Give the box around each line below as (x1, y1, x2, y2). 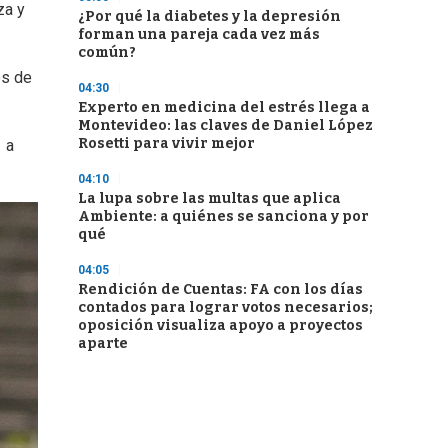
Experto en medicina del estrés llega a (78, 99, 370, 116)
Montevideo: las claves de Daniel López (78, 117, 373, 134)
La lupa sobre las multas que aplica (78, 190, 341, 207)
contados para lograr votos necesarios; (78, 299, 373, 316)
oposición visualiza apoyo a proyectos (78, 317, 363, 334)
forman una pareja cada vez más (78, 26, 320, 43)
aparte (78, 335, 128, 352)
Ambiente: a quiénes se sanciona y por (78, 208, 369, 225)
